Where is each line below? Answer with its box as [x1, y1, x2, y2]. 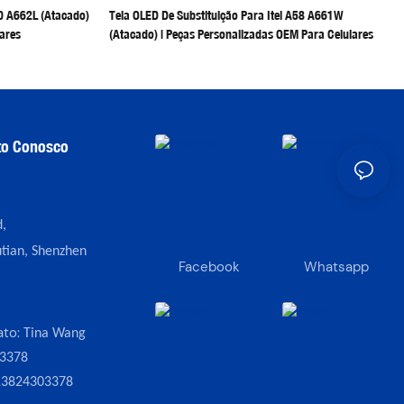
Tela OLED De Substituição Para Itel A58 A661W [108, 6, 344, 23]
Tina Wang [23, 326, 86, 341]
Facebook [178, 258, 240, 277]
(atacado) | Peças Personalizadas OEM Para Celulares [108, 25, 373, 42]
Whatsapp [304, 258, 370, 277]
